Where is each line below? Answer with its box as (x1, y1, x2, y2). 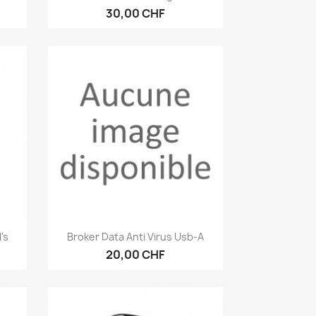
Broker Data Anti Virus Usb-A (67, 230, 205, 244)
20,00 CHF (106, 247, 166, 263)
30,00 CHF (106, 6, 166, 22)
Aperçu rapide (104, 227, 184, 243)
